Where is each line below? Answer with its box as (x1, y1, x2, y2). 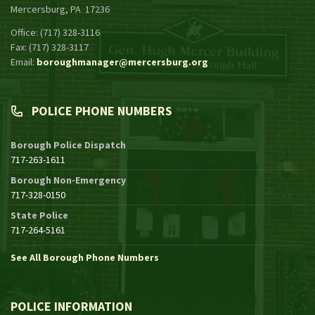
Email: (11, 55, 37, 68)
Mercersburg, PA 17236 (11, 2, 110, 15)
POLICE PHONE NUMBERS (32, 102, 172, 119)
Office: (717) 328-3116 (11, 25, 100, 39)
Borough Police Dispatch (11, 138, 126, 151)
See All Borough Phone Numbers (11, 250, 159, 264)
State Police (11, 208, 68, 221)
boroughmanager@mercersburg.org (37, 55, 208, 68)
